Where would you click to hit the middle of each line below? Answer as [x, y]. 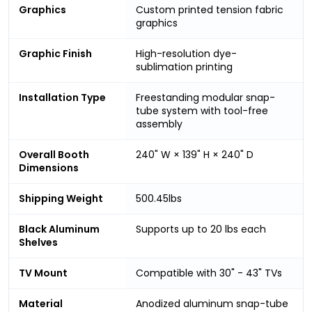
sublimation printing [184, 67]
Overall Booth [54, 154]
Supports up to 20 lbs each [201, 229]
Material [41, 303]
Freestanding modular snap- [205, 97]
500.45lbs [159, 198]
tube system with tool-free [202, 110]
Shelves [38, 242]
